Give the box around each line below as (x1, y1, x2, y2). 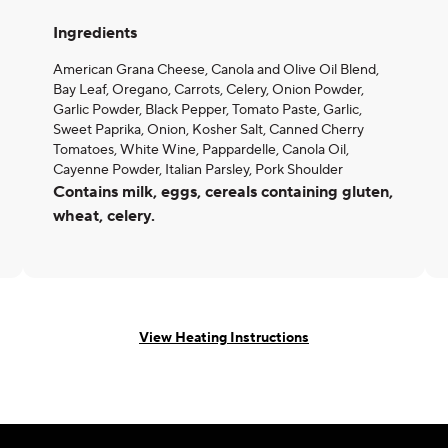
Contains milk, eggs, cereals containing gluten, (53, 182, 393, 202)
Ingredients (53, 23, 137, 43)
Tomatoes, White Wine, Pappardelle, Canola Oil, (53, 141, 349, 159)
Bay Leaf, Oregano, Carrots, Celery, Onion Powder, (53, 81, 364, 99)
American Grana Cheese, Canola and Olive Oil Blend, (53, 61, 379, 79)
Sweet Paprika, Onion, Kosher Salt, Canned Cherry (53, 121, 364, 139)
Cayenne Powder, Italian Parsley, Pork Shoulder (53, 161, 343, 179)
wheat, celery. (53, 206, 155, 226)
